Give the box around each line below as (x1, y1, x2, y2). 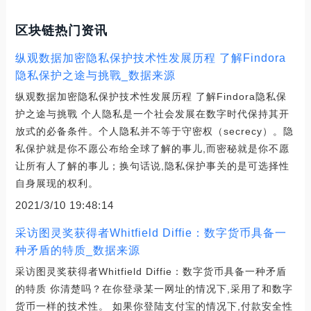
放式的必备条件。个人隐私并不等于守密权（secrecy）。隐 (15, 126, 294, 137)
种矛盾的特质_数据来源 (15, 244, 140, 257)
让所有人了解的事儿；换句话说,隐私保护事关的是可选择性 (15, 160, 289, 172)
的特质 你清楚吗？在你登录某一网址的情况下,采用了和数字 (15, 283, 293, 295)
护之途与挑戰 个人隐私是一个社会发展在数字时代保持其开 (15, 108, 289, 120)
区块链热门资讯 (15, 24, 108, 38)
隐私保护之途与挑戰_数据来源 (15, 69, 176, 82)
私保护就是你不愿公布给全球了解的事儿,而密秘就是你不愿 (15, 143, 289, 155)
